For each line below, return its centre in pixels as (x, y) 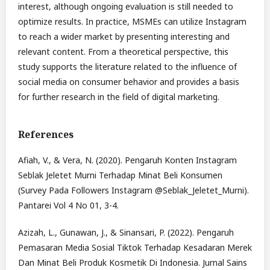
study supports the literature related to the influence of (127, 67)
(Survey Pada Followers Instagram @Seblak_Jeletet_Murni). (133, 190)
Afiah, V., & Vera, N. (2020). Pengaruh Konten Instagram (127, 160)
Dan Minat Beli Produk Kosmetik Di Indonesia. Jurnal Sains (133, 263)
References (46, 135)
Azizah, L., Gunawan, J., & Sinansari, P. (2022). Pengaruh (126, 233)
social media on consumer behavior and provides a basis (129, 82)
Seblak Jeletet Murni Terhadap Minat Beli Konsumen (120, 175)
